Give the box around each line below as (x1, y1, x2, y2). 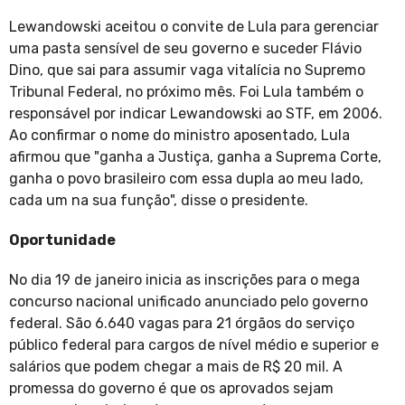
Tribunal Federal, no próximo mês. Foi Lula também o (9, 83, 363, 101)
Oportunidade (9, 231, 116, 250)
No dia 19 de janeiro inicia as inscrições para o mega (9, 271, 360, 289)
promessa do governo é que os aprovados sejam (9, 380, 334, 398)
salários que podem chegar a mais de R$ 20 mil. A (9, 358, 343, 376)
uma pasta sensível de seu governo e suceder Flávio (9, 40, 362, 58)
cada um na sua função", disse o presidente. (9, 192, 308, 210)
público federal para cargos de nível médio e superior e (9, 336, 379, 354)
